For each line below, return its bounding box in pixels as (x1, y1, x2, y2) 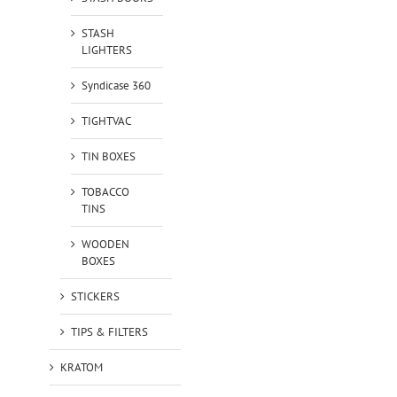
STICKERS (70, 288, 120, 304)
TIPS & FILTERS (70, 323, 148, 339)
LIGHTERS (81, 42, 132, 58)
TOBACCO (81, 183, 129, 199)
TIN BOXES (81, 148, 136, 164)
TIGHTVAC (81, 113, 131, 128)
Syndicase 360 (81, 77, 151, 93)
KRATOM (59, 359, 103, 375)
